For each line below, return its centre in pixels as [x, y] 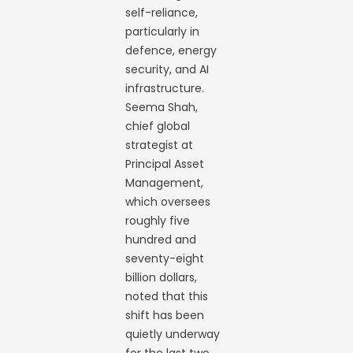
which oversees [168, 201]
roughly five [158, 220]
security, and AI [167, 69]
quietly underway [173, 334]
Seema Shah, [162, 107]
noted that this [167, 296]
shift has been [165, 315]
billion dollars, [162, 277]
